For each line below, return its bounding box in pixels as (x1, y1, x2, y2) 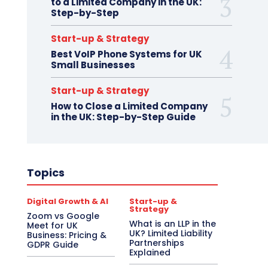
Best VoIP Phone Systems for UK (50, 47, 202, 60)
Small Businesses (50, 58, 135, 71)
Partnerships (129, 236, 185, 249)
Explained (129, 246, 171, 258)
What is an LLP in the (129, 217, 217, 230)
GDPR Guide (26, 238, 78, 251)
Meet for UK (26, 219, 78, 232)
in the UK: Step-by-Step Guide (50, 110, 196, 123)
